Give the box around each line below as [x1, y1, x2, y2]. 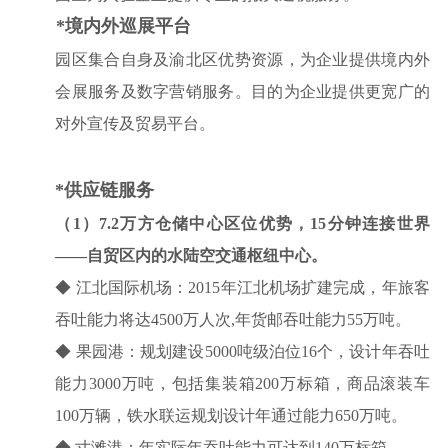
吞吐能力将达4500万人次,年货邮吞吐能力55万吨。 [55, 310, 412, 328]
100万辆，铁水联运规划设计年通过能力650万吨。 [55, 406, 408, 424]
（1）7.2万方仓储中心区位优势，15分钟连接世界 [55, 214, 430, 232]
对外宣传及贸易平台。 [55, 114, 216, 132]
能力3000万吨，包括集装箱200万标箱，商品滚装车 [55, 374, 430, 392]
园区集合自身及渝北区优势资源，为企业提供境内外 [55, 50, 430, 68]
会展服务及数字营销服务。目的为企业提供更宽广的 [55, 82, 430, 100]
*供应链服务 [55, 179, 155, 200]
